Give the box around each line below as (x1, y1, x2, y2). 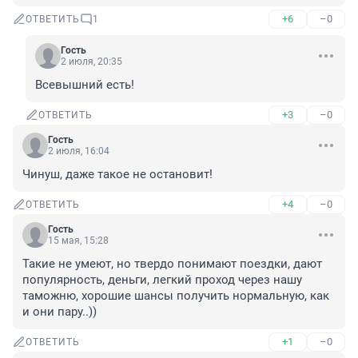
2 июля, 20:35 (61, 56, 122, 68)
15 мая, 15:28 (48, 235, 109, 247)
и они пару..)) (22, 304, 97, 320)
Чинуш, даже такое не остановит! (22, 167, 213, 182)
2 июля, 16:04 (48, 145, 109, 157)
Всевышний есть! (35, 78, 134, 93)
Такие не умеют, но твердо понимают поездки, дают (22, 257, 322, 272)
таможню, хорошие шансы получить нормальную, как (22, 288, 329, 304)
